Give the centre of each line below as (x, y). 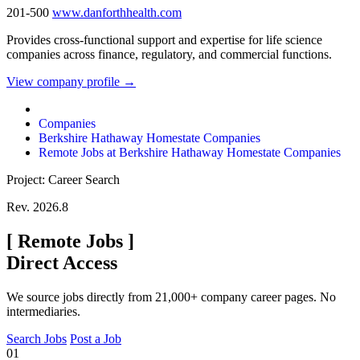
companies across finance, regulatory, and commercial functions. (169, 55)
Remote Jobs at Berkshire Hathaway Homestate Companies (190, 153)
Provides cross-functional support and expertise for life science (164, 40)
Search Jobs (37, 339)
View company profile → (71, 82)
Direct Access (62, 263)
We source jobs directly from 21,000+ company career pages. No (171, 297)
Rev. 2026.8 (37, 207)
